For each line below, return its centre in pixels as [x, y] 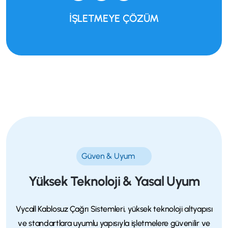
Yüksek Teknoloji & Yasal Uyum [114, 181]
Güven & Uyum [108, 156]
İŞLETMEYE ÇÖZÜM [114, 18]
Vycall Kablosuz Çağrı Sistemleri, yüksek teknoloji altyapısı [114, 209]
